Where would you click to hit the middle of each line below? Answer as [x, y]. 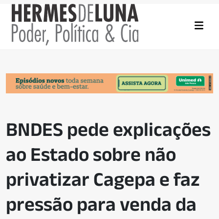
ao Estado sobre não [91, 154]
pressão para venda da [101, 204]
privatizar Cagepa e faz [103, 179]
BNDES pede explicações [108, 129]
